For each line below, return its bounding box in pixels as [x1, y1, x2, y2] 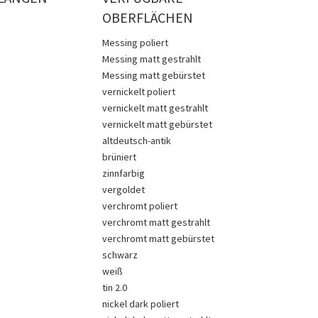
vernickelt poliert [102, 85, 176, 98]
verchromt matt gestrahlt [102, 216, 211, 229]
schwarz [102, 248, 138, 261]
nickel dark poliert [102, 297, 180, 310]
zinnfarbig [102, 167, 146, 180]
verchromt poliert [102, 199, 178, 212]
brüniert [102, 150, 137, 163]
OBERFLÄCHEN [102, 9, 194, 26]
